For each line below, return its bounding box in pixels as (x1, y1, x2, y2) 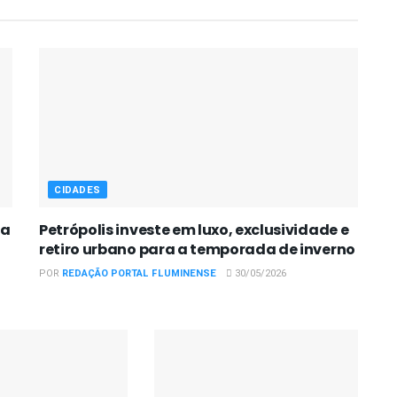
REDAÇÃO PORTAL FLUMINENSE (62, 265, 216, 281)
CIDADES (54, 182, 101, 198)
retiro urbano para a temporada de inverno (39, 238, 355, 260)
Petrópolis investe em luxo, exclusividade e (39, 219, 349, 240)
